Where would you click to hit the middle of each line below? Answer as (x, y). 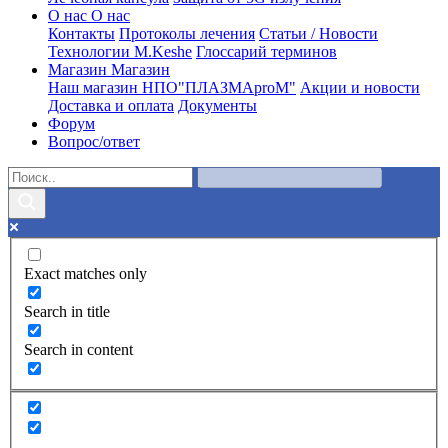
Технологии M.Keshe (120, 52)
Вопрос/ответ (94, 142)
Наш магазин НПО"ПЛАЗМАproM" (172, 88)
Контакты (81, 34)
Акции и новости (360, 88)
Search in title (67, 311)
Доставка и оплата (111, 106)
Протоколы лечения (187, 34)
